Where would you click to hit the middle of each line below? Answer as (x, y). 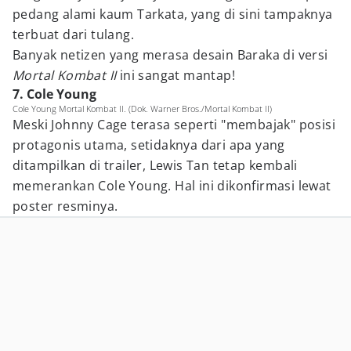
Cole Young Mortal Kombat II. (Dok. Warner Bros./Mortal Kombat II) (142, 109)
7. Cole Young (54, 94)
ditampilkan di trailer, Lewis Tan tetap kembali (155, 165)
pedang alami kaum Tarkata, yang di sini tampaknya (173, 14)
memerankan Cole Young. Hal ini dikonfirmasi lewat (172, 186)
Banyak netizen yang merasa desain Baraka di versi (170, 55)
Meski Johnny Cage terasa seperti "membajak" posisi (174, 125)
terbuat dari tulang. (73, 34)
